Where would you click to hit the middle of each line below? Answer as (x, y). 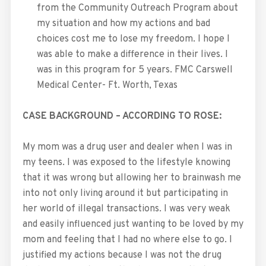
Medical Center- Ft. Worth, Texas (107, 86)
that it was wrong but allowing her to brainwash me (132, 178)
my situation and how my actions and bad (123, 24)
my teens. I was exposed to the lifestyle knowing (126, 163)
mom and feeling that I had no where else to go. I (127, 240)
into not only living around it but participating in (125, 194)
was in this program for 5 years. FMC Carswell (134, 70)
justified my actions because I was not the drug (122, 256)
